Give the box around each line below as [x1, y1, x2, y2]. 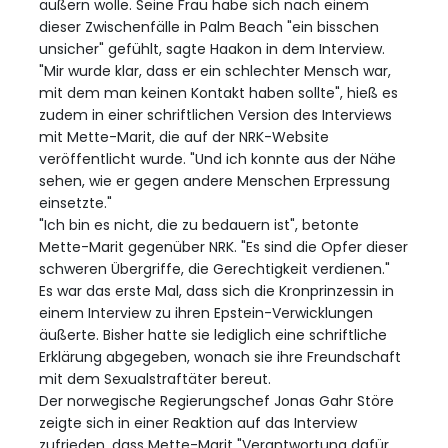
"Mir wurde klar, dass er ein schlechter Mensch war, [39, 61, 391, 82]
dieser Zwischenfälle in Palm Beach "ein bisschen [39, 17, 379, 38]
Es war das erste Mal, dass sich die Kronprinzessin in [39, 281, 394, 302]
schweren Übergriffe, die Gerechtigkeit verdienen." [39, 259, 390, 280]
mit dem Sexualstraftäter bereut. [39, 369, 271, 390]
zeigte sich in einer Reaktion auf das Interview [39, 413, 357, 434]
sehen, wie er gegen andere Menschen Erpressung [39, 171, 390, 192]
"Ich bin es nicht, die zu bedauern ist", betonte [39, 215, 359, 236]
